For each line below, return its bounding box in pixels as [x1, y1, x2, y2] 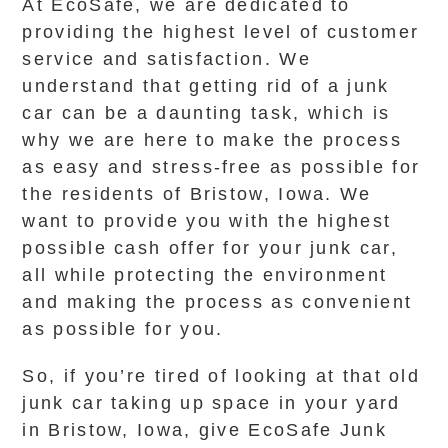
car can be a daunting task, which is [22, 103, 391, 123]
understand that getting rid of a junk [22, 76, 390, 96]
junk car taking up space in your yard [22, 393, 401, 413]
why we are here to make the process [22, 130, 402, 150]
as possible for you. [22, 319, 224, 339]
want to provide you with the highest [22, 211, 392, 231]
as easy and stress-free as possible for [22, 157, 421, 177]
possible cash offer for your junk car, [22, 238, 398, 258]
